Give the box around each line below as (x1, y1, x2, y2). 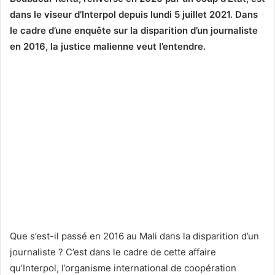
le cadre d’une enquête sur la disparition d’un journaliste (10, 24, 258, 36)
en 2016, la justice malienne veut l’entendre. (10, 40, 206, 52)
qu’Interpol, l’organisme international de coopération (10, 261, 236, 274)
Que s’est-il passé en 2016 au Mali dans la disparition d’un (10, 230, 259, 242)
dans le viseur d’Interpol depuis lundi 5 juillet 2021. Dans (10, 8, 258, 20)
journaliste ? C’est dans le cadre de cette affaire (10, 246, 216, 258)
